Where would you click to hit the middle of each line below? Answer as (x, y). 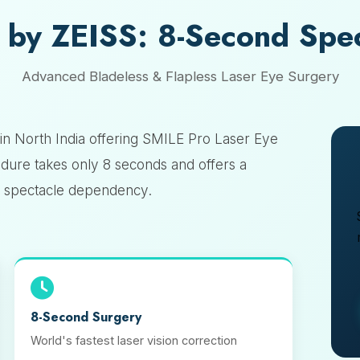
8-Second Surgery (86, 317)
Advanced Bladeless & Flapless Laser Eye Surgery (180, 76)
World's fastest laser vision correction (133, 340)
